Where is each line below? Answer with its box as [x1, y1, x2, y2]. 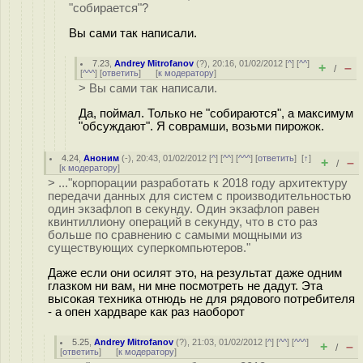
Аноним [83, 153, 120, 163]
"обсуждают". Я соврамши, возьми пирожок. [79, 119, 324, 133]
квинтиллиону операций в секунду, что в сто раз [48, 216, 318, 228]
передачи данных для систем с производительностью [48, 190, 351, 203]
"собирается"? [69, 2, 148, 15]
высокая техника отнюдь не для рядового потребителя [48, 292, 355, 305]
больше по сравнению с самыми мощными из [48, 228, 302, 241]
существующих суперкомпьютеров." [48, 241, 250, 254]
